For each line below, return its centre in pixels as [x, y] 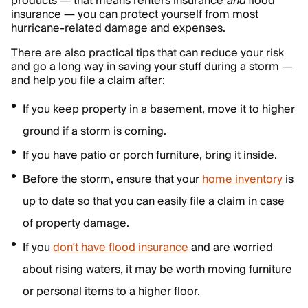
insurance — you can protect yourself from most [135, 14]
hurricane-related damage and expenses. [118, 28]
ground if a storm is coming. [95, 131]
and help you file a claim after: [88, 80]
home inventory [242, 179]
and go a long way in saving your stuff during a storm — [152, 67]
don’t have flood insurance [121, 247]
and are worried [231, 247]
